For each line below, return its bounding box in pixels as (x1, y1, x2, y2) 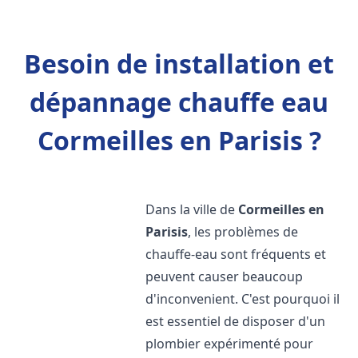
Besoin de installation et (24, 46, 334, 81)
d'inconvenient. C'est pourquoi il (145, 290, 340, 308)
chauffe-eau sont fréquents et (145, 245, 327, 263)
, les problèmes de (188, 223, 299, 241)
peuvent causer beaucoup (145, 268, 304, 285)
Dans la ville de (145, 201, 239, 218)
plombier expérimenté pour (145, 335, 314, 352)
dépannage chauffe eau (30, 85, 328, 119)
